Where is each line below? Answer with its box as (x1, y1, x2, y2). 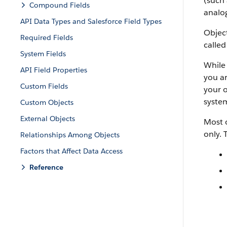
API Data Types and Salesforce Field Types (20, 17, 162, 26)
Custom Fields (20, 82, 68, 91)
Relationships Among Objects (20, 130, 120, 139)
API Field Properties (20, 65, 87, 74)
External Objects (20, 114, 75, 123)
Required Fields (20, 33, 73, 42)
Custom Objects (20, 98, 73, 107)
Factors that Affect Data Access (20, 146, 123, 156)
